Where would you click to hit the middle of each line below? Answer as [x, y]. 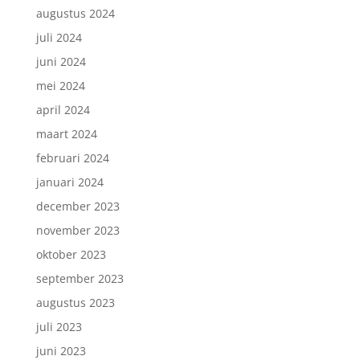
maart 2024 [66, 133]
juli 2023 [59, 326]
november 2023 [78, 230]
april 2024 [63, 109]
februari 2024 [72, 157]
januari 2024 [70, 182]
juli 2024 [59, 37]
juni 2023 [61, 350]
